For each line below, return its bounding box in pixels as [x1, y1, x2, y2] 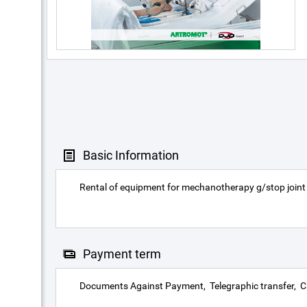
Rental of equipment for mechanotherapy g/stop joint [79, 182, 306, 193]
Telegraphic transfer [210, 280, 294, 291]
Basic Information [83, 148, 179, 162]
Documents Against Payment [79, 280, 204, 291]
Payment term [83, 247, 161, 261]
